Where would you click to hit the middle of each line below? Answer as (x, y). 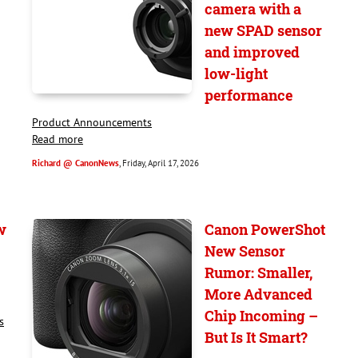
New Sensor (245, 251)
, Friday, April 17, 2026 (159, 163)
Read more (58, 139)
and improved (252, 52)
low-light (236, 74)
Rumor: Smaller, (259, 272)
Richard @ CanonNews (76, 163)
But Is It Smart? (256, 337)
